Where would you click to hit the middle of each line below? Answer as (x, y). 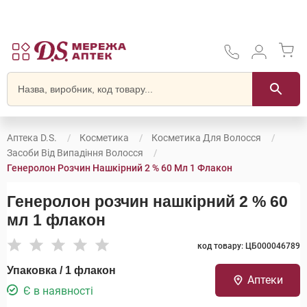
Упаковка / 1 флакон (61, 270)
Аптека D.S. (32, 138)
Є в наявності (58, 291)
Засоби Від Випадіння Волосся (75, 153)
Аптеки (265, 280)
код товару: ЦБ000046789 (249, 246)
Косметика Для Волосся (206, 138)
